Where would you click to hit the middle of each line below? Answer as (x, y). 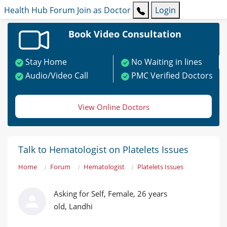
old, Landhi (73, 206)
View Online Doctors (113, 107)
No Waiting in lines (167, 62)
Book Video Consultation (125, 34)
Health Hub (26, 10)
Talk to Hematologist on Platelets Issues (103, 150)
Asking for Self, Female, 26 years (110, 194)
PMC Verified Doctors (172, 76)
